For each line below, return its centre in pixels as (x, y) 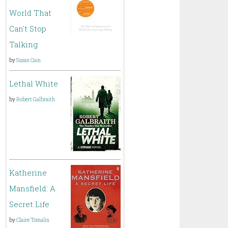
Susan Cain (29, 60)
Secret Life (30, 204)
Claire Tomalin (33, 220)
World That (31, 13)
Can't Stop (28, 28)
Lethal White (34, 83)
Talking (24, 44)
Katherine (28, 173)
